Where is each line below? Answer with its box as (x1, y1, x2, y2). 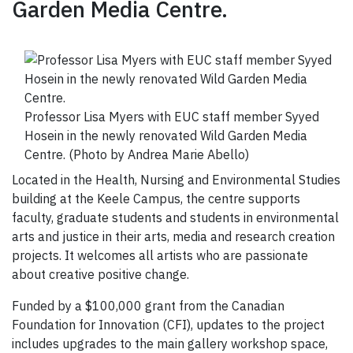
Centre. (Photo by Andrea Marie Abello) (24, 147, 249, 163)
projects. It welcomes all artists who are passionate (12, 247, 308, 264)
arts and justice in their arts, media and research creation (12, 229, 335, 245)
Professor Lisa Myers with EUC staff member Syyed (24, 109, 319, 125)
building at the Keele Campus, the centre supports (12, 191, 300, 207)
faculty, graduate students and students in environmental (12, 210, 339, 226)
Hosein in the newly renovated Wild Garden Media (24, 128, 307, 144)
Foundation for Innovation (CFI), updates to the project (12, 317, 325, 333)
